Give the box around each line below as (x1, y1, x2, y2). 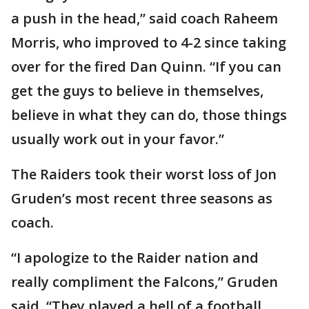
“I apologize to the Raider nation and (11, 248, 259, 267)
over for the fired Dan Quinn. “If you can (11, 57, 281, 76)
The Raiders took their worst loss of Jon (11, 164, 277, 183)
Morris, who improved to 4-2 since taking (11, 32, 286, 52)
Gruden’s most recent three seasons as (11, 188, 272, 208)
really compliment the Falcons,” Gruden (11, 272, 278, 291)
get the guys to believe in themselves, (11, 81, 263, 100)
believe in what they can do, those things (11, 105, 287, 124)
